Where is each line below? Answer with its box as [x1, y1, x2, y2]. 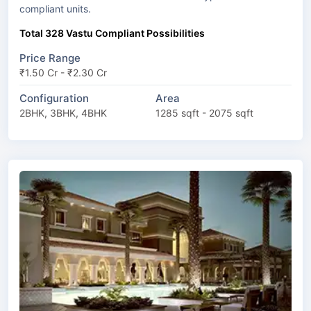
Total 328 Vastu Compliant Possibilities [19, 26, 205, 39]
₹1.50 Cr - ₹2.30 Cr [19, 66, 107, 78]
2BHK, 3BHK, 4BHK [19, 106, 107, 119]
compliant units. [19, 2, 91, 15]
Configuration [19, 91, 89, 105]
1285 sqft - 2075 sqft [155, 106, 253, 119]
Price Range [19, 51, 81, 65]
